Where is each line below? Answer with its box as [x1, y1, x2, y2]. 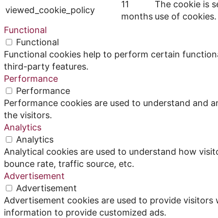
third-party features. [4, 61, 89, 72]
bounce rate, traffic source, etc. [4, 158, 134, 169]
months [121, 11, 153, 21]
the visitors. [4, 109, 52, 120]
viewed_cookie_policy [5, 4, 95, 15]
